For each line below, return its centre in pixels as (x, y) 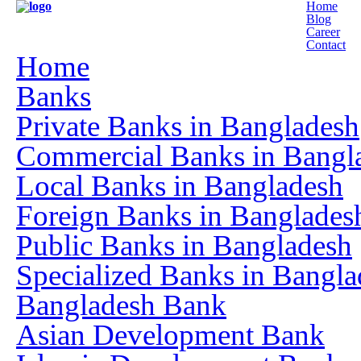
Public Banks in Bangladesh (184, 245)
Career (323, 32)
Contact (326, 45)
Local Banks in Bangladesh (180, 186)
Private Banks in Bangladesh (188, 126)
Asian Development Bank (170, 335)
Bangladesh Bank (121, 305)
